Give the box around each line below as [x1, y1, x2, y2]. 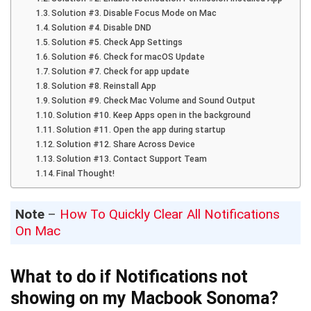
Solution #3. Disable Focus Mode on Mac [51, 8, 217, 18]
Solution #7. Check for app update [51, 66, 190, 76]
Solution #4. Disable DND [51, 22, 156, 33]
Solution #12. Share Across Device [56, 139, 196, 149]
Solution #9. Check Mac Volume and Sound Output [51, 95, 256, 106]
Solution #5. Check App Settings [51, 37, 183, 47]
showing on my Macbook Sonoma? [10, 287, 278, 308]
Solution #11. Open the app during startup [56, 124, 226, 135]
